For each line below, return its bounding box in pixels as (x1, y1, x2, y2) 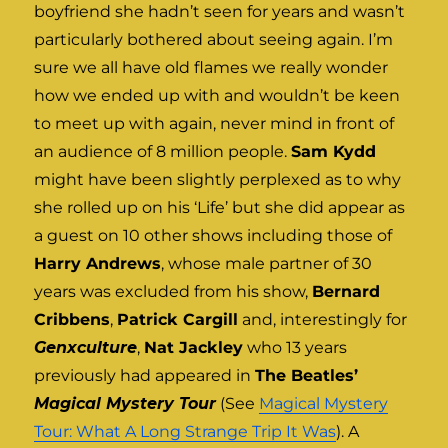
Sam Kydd (291, 142, 377, 162)
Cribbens (34, 310, 111, 330)
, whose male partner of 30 (161, 254, 373, 274)
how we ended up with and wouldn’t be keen (34, 86, 401, 106)
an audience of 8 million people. (34, 142, 292, 162)
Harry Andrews (34, 254, 162, 274)
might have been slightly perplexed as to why (34, 170, 402, 190)
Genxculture (34, 338, 138, 358)
